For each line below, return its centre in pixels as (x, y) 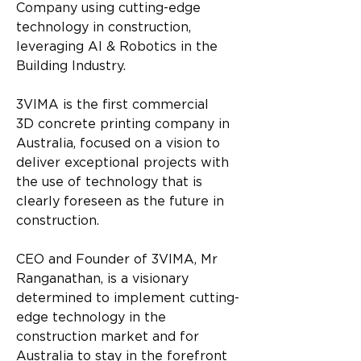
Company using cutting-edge (110, 8)
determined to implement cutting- (128, 298)
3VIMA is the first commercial (114, 105)
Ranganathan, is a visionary (104, 279)
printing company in (165, 124)
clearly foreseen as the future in (122, 201)
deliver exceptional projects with (124, 163)
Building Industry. (71, 66)
